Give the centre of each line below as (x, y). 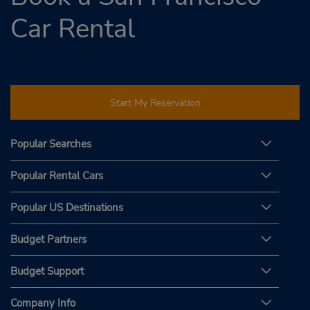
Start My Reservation (155, 102)
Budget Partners (48, 240)
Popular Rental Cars (57, 176)
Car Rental (73, 29)
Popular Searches (51, 144)
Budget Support (47, 272)
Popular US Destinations (67, 208)
